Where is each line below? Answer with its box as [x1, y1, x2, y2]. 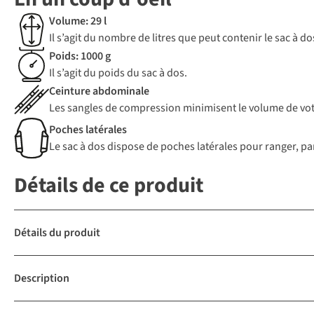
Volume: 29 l [49, 13, 107, 29]
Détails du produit [14, 225, 100, 241]
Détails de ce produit [14, 170, 203, 201]
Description [14, 271, 69, 287]
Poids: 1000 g [49, 48, 111, 64]
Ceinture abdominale [49, 83, 149, 100]
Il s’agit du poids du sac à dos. [49, 65, 187, 81]
